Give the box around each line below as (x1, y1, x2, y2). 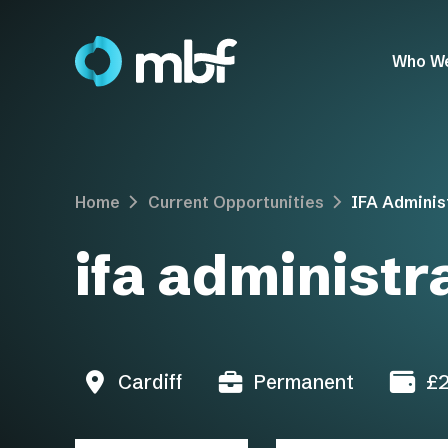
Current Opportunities (147, 192, 324, 212)
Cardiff (117, 369, 182, 394)
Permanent (253, 369, 354, 394)
